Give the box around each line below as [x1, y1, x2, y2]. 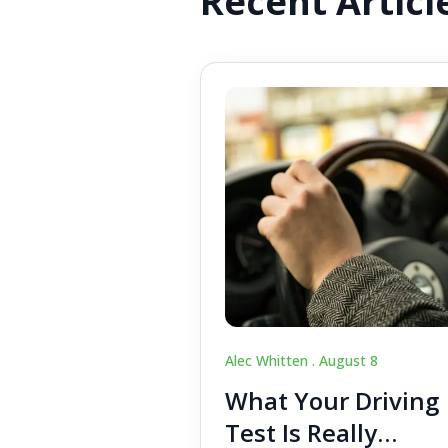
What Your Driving [225, 383, 439, 417]
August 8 [319, 350, 378, 370]
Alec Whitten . [225, 350, 319, 370]
